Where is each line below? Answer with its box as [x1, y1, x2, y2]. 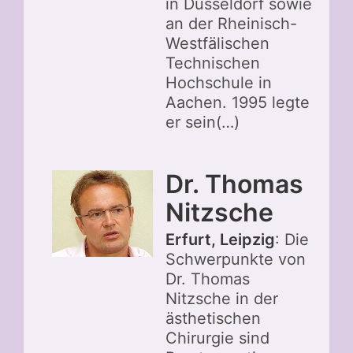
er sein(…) [165, 112, 240, 132]
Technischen [165, 53, 260, 72]
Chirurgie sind [165, 328, 269, 347]
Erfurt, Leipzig [165, 229, 275, 249]
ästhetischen [165, 308, 261, 328]
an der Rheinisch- [165, 13, 297, 33]
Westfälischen [165, 33, 269, 53]
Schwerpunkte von [165, 249, 306, 269]
